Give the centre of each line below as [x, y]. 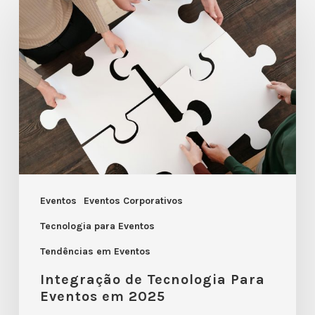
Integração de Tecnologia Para [152, 279]
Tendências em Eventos [95, 251]
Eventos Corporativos [133, 200]
